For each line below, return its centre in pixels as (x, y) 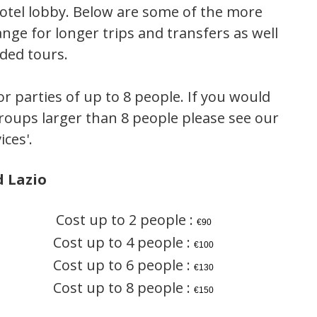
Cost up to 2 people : (126, 220)
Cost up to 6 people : (124, 265)
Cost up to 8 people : (124, 288)
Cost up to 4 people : (124, 243)
